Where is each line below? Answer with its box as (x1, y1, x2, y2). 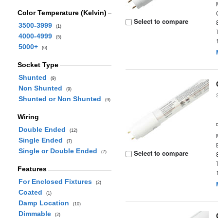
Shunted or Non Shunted (18, 95, 105, 103)
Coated (18, 188, 46, 196)
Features (17, 165, 47, 173)
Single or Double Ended (18, 147, 101, 155)
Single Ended (18, 136, 67, 144)
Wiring (17, 113, 39, 121)
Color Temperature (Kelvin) (17, 9, 107, 17)
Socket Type (17, 61, 58, 69)
